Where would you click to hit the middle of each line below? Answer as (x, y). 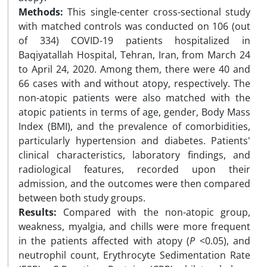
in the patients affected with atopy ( (104, 241)
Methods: (43, 12)
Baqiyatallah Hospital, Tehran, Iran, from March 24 (134, 55)
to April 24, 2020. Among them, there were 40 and (134, 69)
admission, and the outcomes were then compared (134, 184)
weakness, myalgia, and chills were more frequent (134, 226)
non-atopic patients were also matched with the (134, 98)
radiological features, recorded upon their (134, 169)
